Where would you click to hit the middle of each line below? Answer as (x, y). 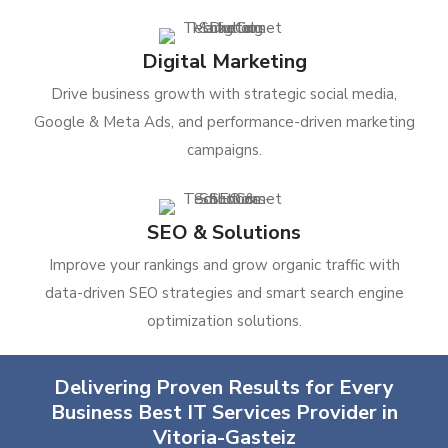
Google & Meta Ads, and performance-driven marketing (224, 122)
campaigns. (224, 150)
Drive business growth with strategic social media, (224, 94)
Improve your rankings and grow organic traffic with (224, 265)
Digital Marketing (224, 61)
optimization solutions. (224, 321)
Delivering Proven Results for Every (224, 387)
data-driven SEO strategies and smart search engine (224, 293)
